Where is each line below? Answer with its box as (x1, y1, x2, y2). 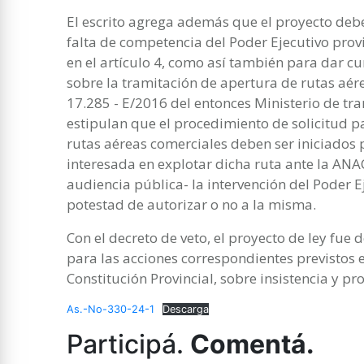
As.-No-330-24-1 (67, 302, 154, 315)
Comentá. (190, 327, 314, 360)
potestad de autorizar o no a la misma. (67, 194, 316, 214)
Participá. (67, 327, 190, 360)
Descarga (162, 302, 209, 315)
